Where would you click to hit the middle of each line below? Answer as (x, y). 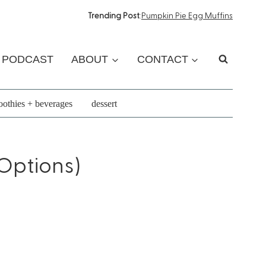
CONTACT (162, 59)
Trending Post (114, 15)
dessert (104, 103)
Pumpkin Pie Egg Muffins (187, 15)
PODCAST (27, 59)
